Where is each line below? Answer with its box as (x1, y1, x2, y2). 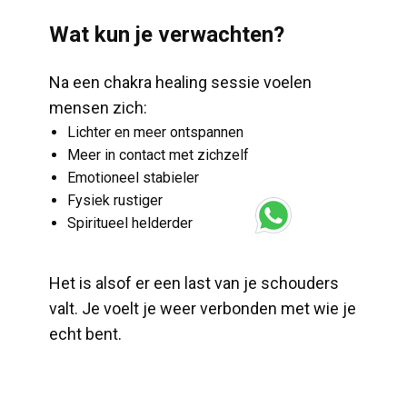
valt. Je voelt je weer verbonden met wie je (49, 299, 356, 318)
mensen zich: (49, 98, 147, 117)
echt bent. (49, 324, 122, 343)
